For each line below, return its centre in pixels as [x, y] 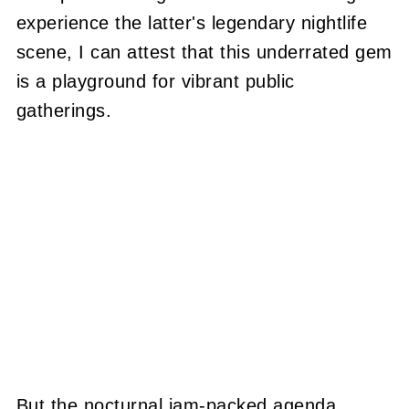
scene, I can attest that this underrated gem [204, 52]
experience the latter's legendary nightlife [192, 23]
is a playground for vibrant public [155, 81]
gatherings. [64, 110]
